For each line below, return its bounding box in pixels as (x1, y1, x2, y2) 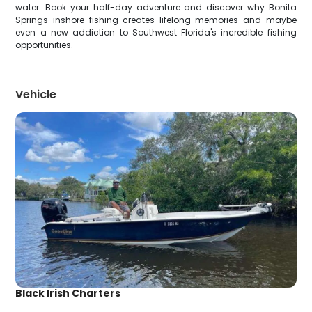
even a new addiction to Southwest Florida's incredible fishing (15, 26, 297, 38)
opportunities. (15, 39, 74, 51)
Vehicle (15, 86, 57, 102)
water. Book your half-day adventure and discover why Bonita (15, 1, 297, 13)
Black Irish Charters (15, 286, 121, 301)
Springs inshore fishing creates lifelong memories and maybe (15, 14, 297, 26)
